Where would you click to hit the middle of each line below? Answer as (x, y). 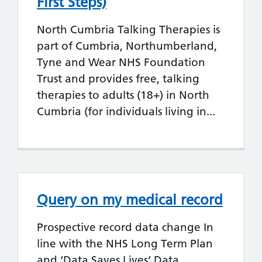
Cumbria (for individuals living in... (126, 111)
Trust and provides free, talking (118, 78)
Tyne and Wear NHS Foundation (121, 62)
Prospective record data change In (125, 227)
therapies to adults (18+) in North (123, 95)
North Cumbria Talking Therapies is (128, 29)
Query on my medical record (130, 199)
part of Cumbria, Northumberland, (127, 46)
